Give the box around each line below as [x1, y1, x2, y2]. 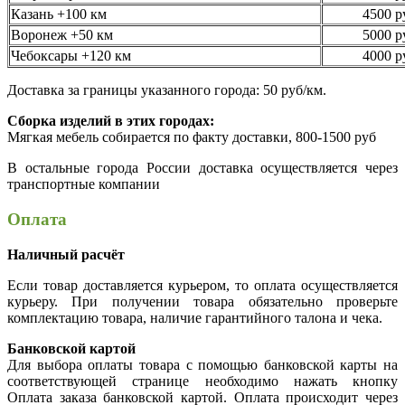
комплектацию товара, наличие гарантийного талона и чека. [7, 309, 382, 325]
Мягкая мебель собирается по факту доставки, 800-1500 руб [7, 129, 376, 146]
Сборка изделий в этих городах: [7, 113, 214, 129]
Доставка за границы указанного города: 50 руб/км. [7, 82, 326, 99]
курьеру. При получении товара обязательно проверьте [7, 293, 398, 309]
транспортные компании [7, 176, 160, 193]
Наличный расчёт [7, 246, 125, 262]
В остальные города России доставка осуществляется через [7, 160, 398, 176]
